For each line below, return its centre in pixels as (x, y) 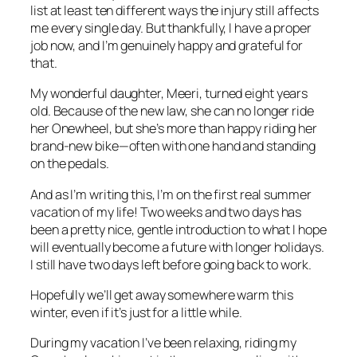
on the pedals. (70, 164)
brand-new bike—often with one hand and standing (173, 146)
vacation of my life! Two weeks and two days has (166, 212)
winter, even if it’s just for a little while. (136, 312)
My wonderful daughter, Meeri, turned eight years (169, 94)
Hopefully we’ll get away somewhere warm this (162, 294)
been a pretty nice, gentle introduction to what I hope (178, 229)
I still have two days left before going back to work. (171, 264)
